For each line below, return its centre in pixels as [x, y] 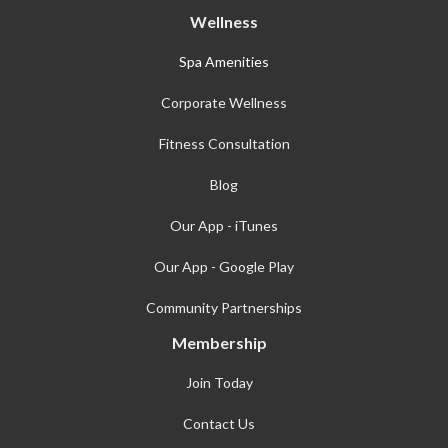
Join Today [219, 382]
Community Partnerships [224, 307]
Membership [219, 342]
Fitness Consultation [224, 143]
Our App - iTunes [224, 225]
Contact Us [219, 423]
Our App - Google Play [224, 266]
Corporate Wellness [224, 102]
